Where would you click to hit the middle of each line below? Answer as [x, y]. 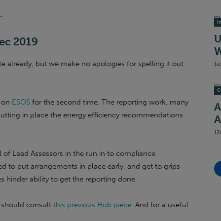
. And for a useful [160, 205]
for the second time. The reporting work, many [109, 102]
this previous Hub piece [92, 205]
